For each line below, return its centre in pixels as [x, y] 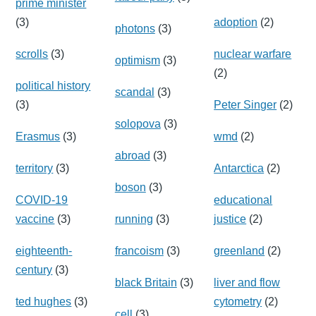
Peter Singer [245, 104]
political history [53, 85]
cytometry [238, 301]
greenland [239, 250]
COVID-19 [42, 200]
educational [243, 200]
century [34, 269]
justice [230, 219]
